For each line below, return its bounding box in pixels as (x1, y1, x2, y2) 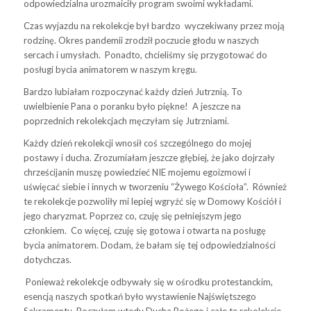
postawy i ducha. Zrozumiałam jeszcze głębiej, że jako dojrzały (23, 151, 275, 163)
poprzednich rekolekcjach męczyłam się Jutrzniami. (23, 115, 229, 126)
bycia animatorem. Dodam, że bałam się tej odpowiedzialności (23, 239, 276, 251)
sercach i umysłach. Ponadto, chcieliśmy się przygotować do (23, 49, 267, 60)
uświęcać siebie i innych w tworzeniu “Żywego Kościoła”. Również (23, 180, 287, 192)
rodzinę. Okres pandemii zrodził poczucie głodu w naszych (23, 34, 259, 46)
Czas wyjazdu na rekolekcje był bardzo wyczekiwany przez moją (23, 19, 285, 31)
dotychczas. (23, 253, 72, 265)
